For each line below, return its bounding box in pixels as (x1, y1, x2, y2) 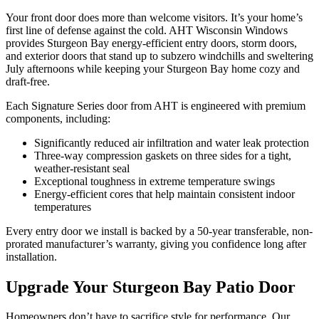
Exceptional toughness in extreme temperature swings (34, 174, 275, 187)
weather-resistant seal (34, 162, 130, 174)
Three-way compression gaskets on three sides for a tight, (34, 149, 291, 162)
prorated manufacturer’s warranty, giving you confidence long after (6, 237, 306, 250)
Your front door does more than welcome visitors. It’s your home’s (6, 11, 303, 23)
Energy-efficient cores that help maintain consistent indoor (34, 187, 295, 200)
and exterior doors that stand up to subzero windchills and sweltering (6, 49, 313, 62)
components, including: (6, 112, 110, 125)
